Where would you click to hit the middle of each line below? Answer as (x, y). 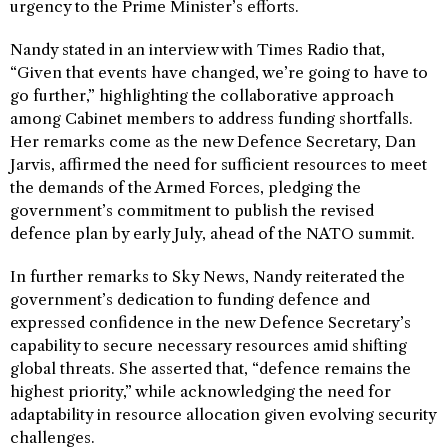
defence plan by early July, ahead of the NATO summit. (212, 234)
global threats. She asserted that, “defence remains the (210, 369)
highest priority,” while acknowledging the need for (200, 392)
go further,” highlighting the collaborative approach (202, 96)
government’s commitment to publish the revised (192, 211)
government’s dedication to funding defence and (190, 300)
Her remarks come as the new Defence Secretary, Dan (213, 142)
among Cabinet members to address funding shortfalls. (211, 119)
